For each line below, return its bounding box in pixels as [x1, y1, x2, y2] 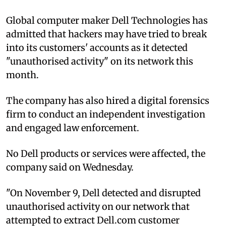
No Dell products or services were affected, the [6, 147, 205, 159]
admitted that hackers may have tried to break [6, 28, 207, 40]
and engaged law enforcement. [6, 122, 139, 134]
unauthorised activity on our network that [6, 200, 190, 212]
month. [6, 69, 39, 81]
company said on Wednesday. [6, 161, 134, 173]
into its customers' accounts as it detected [6, 41, 188, 53]
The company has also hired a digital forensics [6, 94, 209, 106]
